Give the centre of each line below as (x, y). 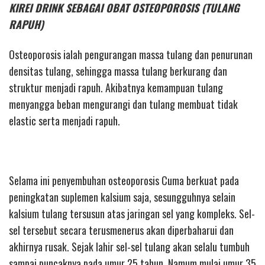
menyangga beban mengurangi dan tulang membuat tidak (123, 104)
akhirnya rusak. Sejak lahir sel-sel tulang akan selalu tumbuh (129, 246)
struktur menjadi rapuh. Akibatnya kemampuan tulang (116, 87)
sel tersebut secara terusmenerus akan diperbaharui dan (121, 230)
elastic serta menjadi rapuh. (64, 120)
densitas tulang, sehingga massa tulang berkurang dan (118, 71)
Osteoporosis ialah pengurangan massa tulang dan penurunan (131, 54)
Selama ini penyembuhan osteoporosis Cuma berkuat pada (124, 180)
